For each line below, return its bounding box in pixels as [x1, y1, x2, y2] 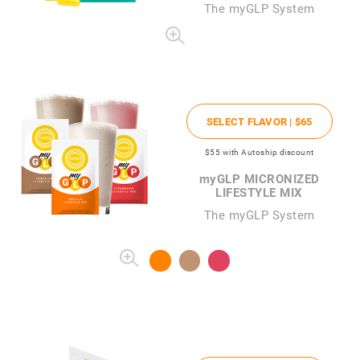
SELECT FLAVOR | [206, 113, 295, 129]
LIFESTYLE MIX [215, 183, 303, 200]
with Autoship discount [222, 145, 314, 157]
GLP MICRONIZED [216, 170, 320, 186]
